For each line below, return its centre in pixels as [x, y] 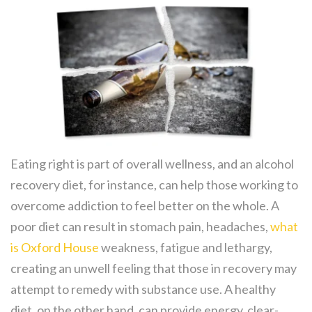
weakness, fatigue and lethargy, [186, 248]
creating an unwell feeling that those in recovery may [154, 268]
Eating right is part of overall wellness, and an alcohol [152, 164]
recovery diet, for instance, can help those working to [154, 185]
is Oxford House [55, 248]
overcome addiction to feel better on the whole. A [145, 206]
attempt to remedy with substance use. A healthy [143, 289]
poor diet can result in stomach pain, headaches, [140, 227]
